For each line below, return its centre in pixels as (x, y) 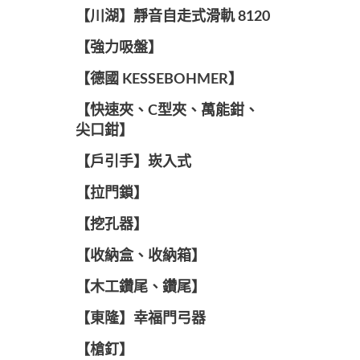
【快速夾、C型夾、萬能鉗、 (167, 111)
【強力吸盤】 (119, 48)
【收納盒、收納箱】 (140, 256)
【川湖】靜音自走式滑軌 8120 (172, 17)
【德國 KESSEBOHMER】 (159, 80)
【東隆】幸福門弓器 (140, 319)
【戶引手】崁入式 (133, 162)
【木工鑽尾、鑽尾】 (140, 288)
